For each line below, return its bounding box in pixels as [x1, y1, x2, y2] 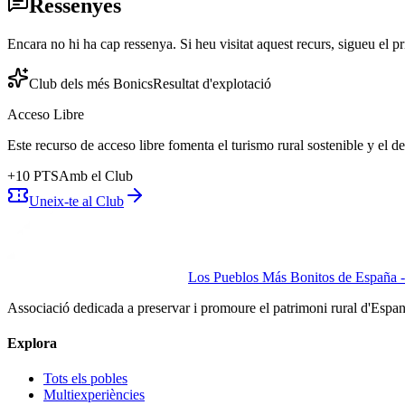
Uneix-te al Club [29, 193, 124, 209]
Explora [7, 334, 57, 351]
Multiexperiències [43, 387, 145, 403]
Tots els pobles [43, 371, 127, 387]
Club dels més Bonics [29, 75, 153, 91]
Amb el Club [59, 167, 133, 184]
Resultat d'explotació [153, 75, 271, 91]
